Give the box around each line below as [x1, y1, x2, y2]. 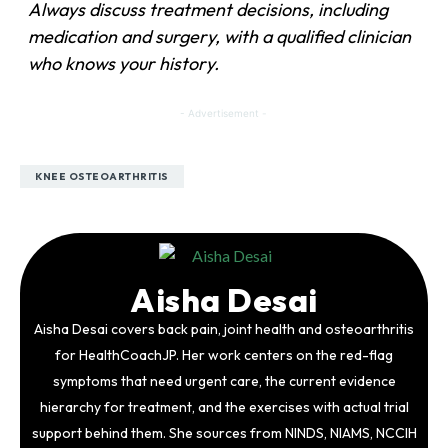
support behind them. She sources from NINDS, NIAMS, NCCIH [31, 424, 417, 443]
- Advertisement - [180, 107, 268, 120]
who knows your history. [28, 52, 220, 76]
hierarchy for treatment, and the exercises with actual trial [39, 398, 409, 417]
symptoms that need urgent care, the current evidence [52, 372, 396, 391]
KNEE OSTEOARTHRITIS [35, 170, 169, 184]
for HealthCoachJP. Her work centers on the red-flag [55, 346, 393, 365]
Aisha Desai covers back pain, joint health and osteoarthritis [34, 320, 414, 339]
